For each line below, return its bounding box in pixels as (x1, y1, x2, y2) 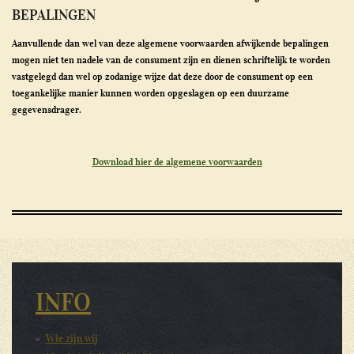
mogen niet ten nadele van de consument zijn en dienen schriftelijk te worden (12, 54, 330, 66)
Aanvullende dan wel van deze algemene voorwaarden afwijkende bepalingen (12, 37, 329, 49)
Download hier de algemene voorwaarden (92, 156, 262, 168)
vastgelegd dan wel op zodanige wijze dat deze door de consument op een (12, 70, 313, 82)
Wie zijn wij (45, 332, 98, 345)
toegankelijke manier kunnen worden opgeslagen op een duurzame (12, 87, 289, 99)
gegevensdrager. (12, 104, 81, 115)
